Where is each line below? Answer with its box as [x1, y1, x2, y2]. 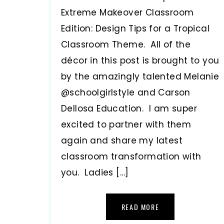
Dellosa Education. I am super [61, 102, 197, 115]
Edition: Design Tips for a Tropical [61, 22, 209, 35]
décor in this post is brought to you [61, 54, 219, 67]
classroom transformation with [61, 150, 201, 163]
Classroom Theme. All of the [61, 38, 191, 51]
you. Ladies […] [61, 166, 129, 179]
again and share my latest [61, 134, 182, 147]
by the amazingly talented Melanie [61, 70, 219, 83]
